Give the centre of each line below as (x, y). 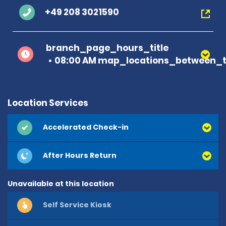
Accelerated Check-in (86, 127)
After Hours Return (80, 156)
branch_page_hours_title (107, 48)
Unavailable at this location (61, 183)
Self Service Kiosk (77, 205)
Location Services (48, 103)
